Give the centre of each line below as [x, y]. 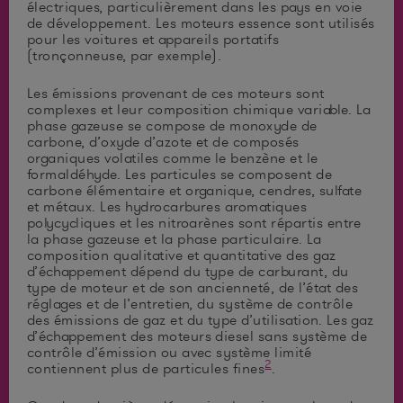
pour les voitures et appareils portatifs [153, 39]
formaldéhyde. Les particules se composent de [180, 174]
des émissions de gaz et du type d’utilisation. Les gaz [201, 320]
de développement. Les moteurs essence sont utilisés [201, 23]
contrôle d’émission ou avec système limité [170, 352]
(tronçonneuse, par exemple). [125, 55]
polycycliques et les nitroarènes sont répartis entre [194, 223]
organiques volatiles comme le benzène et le [173, 158]
